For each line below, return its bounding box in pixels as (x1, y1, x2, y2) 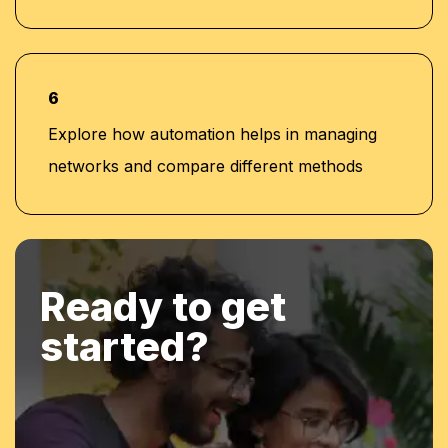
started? (40, 321, 209, 371)
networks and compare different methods (48, 155, 363, 176)
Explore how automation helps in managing (48, 123, 377, 144)
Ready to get (40, 281, 286, 331)
